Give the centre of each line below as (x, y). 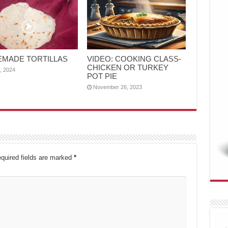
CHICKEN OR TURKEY (128, 68)
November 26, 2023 (118, 87)
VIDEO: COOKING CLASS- (134, 59)
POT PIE (102, 76)
